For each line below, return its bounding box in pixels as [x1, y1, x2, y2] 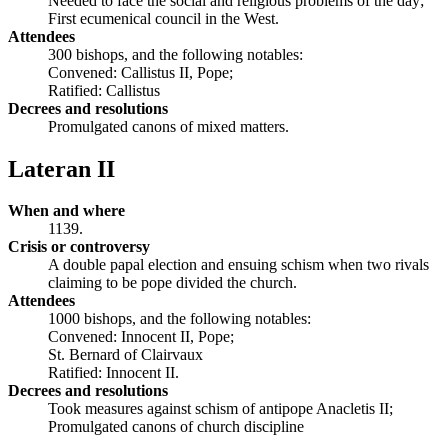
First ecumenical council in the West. [48, 9, 279, 27]
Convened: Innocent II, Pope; [48, 328, 234, 346]
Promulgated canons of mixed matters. [48, 117, 289, 135]
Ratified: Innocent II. [48, 364, 179, 382]
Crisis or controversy [8, 238, 150, 256]
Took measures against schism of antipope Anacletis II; [48, 400, 393, 418]
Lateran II [8, 155, 115, 182]
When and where [8, 202, 125, 220]
